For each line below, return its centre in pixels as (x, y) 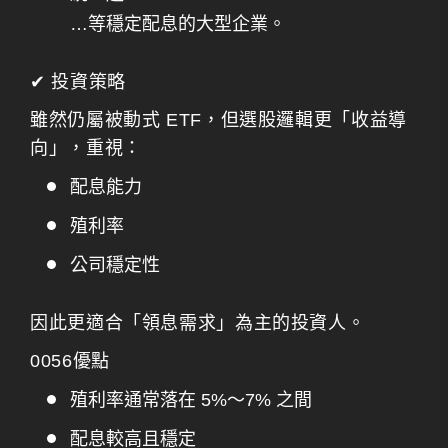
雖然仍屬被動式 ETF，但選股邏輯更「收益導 (218, 120)
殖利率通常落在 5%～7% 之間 (191, 400)
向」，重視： (86, 148)
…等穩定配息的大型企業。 (178, 24)
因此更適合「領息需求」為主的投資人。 (198, 323)
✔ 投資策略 (78, 82)
